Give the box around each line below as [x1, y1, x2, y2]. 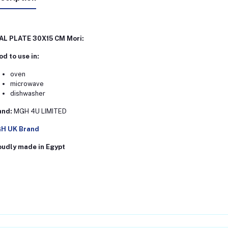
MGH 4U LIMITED [13, 107, 67, 116]
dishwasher [10, 90, 45, 98]
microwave [10, 80, 44, 88]
